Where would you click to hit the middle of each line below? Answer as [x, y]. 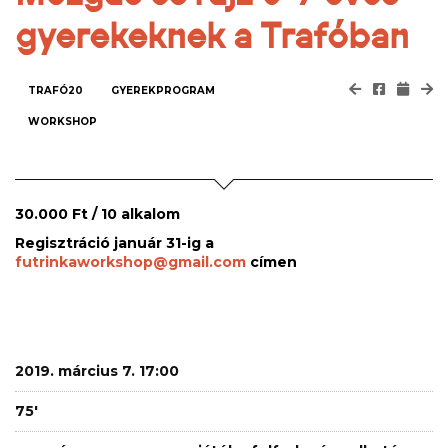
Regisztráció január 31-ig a [114, 243]
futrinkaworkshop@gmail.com [130, 262]
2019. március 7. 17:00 [97, 371]
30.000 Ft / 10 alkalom [97, 214]
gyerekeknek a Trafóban [212, 35]
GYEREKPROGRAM [163, 90]
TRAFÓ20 [55, 90]
